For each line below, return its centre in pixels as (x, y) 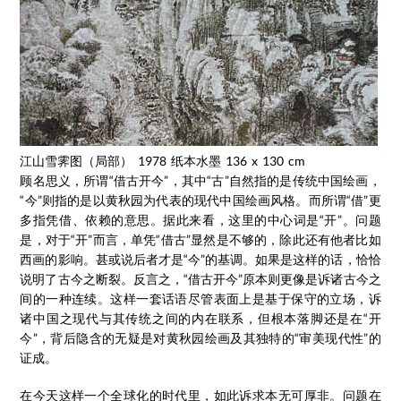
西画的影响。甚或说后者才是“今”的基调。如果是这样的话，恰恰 (200, 259)
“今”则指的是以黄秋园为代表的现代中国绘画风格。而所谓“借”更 (200, 200)
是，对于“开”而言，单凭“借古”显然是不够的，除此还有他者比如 (200, 239)
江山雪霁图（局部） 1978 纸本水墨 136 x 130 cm (163, 161)
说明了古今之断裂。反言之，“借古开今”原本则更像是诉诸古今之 (200, 279)
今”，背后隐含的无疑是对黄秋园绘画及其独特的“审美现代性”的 (200, 338)
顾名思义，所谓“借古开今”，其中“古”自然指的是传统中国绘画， (200, 180)
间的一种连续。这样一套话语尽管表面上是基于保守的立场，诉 (200, 299)
